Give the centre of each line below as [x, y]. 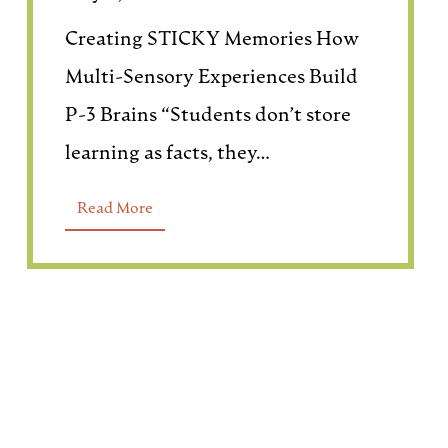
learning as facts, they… [167, 154]
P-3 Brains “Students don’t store [208, 116]
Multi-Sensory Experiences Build [211, 78]
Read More [115, 209]
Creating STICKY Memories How [212, 40]
